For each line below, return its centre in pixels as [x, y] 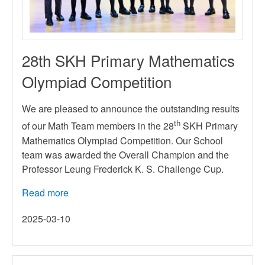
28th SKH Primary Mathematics [128, 60]
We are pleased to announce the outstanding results [131, 109]
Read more [45, 192]
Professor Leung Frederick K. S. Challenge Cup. [123, 169]
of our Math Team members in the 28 [98, 126]
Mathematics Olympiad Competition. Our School [122, 140]
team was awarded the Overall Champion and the [125, 154]
